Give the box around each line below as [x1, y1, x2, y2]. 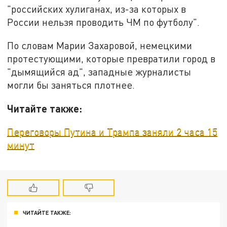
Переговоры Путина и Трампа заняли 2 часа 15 [7, 126, 218, 138]
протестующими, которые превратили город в [7, 52, 216, 64]
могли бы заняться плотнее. [7, 79, 135, 91]
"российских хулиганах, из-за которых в [7, 3, 186, 15]
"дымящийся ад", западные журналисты [7, 65, 192, 78]
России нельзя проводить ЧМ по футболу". [7, 16, 200, 28]
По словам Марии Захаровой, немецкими [7, 39, 193, 51]
